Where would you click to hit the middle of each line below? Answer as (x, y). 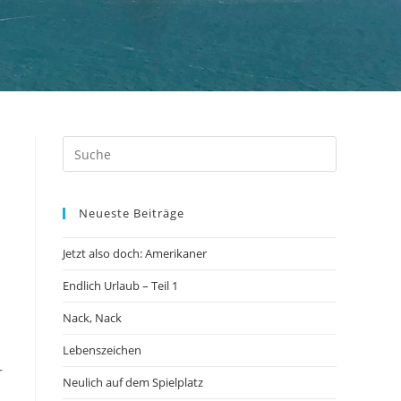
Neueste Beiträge (132, 213)
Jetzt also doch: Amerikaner (135, 253)
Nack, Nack (92, 318)
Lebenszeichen (102, 350)
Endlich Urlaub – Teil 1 (120, 286)
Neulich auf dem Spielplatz (133, 382)
